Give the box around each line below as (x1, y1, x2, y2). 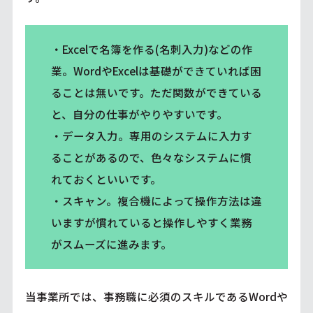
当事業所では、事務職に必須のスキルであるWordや (24, 288, 288, 304)
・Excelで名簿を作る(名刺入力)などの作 (50, 41, 253, 57)
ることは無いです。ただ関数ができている (50, 85, 262, 101)
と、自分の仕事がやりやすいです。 (50, 106, 228, 122)
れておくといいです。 (50, 171, 161, 187)
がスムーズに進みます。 (50, 236, 172, 252)
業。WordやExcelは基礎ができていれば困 (50, 63, 261, 79)
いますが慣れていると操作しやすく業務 (50, 214, 252, 231)
